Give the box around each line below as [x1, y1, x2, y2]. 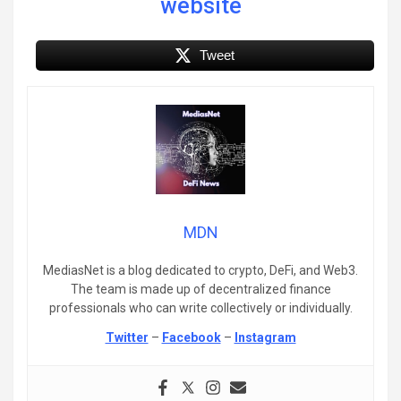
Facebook [161, 330, 221, 346]
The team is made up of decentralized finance [70, 282, 331, 297]
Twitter [105, 330, 149, 346]
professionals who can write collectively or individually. [48, 301, 353, 316]
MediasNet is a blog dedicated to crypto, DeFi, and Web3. [43, 263, 358, 278]
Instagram [234, 330, 296, 346]
